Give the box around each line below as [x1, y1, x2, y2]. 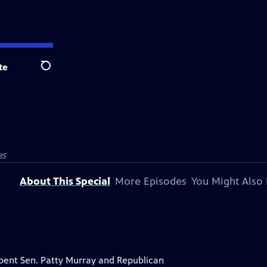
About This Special [20, 175, 110, 188]
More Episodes [115, 175, 187, 188]
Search [41, 66, 70, 78]
